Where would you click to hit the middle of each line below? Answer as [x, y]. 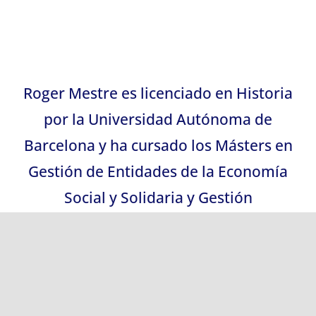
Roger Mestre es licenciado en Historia [158, 93]
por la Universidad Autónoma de [158, 120]
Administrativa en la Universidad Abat [158, 224]
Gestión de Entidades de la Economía [158, 172]
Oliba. [158, 250]
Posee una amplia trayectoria [158, 290]
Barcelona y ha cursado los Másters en [158, 146]
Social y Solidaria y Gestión [158, 198]
